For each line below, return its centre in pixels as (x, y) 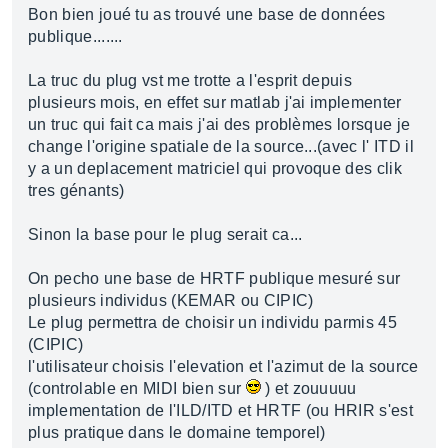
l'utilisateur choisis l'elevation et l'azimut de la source (223, 366)
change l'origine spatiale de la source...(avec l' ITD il (221, 146)
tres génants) (76, 190)
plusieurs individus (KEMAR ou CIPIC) (171, 300)
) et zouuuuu (308, 388)
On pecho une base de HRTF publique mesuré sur (214, 278)
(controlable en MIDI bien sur (137, 388)
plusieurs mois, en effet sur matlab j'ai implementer (215, 102)
